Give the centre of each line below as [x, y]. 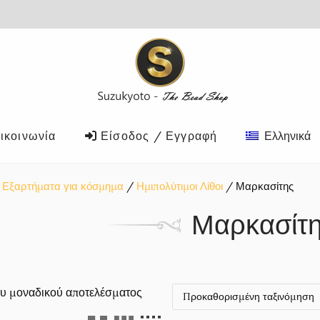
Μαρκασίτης [264, 186]
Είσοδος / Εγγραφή [157, 136]
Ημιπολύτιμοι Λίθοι [179, 186]
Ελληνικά [288, 136]
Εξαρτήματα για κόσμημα [62, 186]
